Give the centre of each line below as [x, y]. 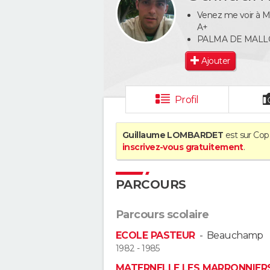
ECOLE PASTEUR [155, 235]
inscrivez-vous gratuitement [183, 147]
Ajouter [216, 61]
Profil [187, 100]
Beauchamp [235, 235]
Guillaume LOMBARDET [173, 135]
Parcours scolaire [162, 215]
